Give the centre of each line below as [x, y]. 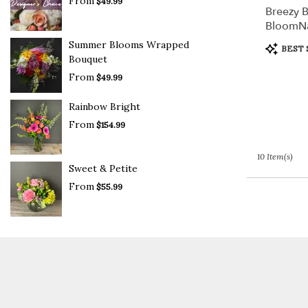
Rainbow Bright [104, 106]
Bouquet [88, 59]
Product [283, 46]
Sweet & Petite [103, 168]
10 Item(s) [275, 157]
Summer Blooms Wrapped [129, 44]
